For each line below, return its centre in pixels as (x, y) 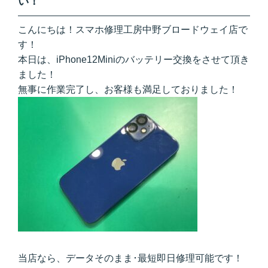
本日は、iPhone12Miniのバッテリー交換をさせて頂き (134, 59)
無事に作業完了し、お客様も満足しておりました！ (128, 89)
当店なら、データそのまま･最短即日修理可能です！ (130, 258)
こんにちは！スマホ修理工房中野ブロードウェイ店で (133, 29)
